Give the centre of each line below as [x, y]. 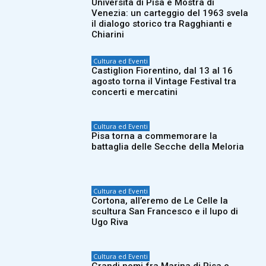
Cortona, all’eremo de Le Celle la [160, 201]
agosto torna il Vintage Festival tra [164, 82]
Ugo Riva [110, 222]
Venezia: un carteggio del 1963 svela [170, 13]
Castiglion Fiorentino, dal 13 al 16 [162, 71]
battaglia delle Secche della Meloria [168, 146]
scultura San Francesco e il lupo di [165, 212]
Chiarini [108, 35]
